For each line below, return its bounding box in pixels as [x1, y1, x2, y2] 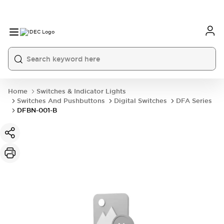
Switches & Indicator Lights [36, 87, 126, 95]
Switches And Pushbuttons [17, 96, 105, 105]
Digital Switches [114, 96, 167, 105]
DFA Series [176, 96, 212, 105]
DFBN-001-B [17, 106, 57, 114]
